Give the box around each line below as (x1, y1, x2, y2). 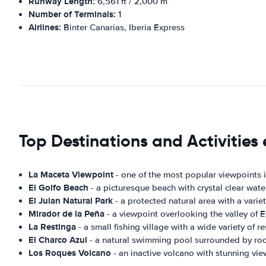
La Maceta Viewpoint (28, 167, 113, 181)
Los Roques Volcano (28, 246, 111, 259)
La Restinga (28, 220, 76, 233)
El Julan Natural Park (28, 194, 113, 207)
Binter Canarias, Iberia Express (61, 21, 185, 33)
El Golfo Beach (28, 180, 88, 194)
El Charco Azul (28, 233, 87, 246)
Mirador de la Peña (28, 207, 104, 220)
